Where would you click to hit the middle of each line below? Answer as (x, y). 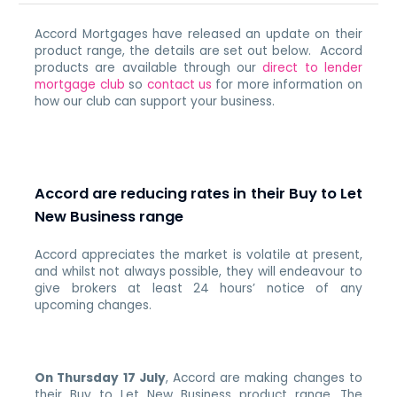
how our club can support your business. (157, 101)
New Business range (111, 217)
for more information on (287, 84)
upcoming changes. (93, 306)
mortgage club (80, 84)
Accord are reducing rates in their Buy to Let (198, 194)
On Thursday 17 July (100, 378)
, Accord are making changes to (264, 378)
